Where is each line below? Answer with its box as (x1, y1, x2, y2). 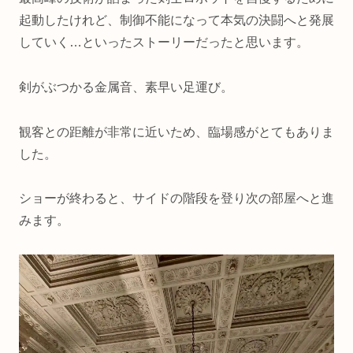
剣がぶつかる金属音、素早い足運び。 (19, 80, 233, 94)
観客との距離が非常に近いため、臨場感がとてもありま (19, 124, 334, 139)
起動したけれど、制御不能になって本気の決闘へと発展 (19, 13, 334, 27)
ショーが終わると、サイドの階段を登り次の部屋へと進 (19, 191, 334, 206)
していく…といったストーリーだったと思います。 (19, 35, 309, 49)
